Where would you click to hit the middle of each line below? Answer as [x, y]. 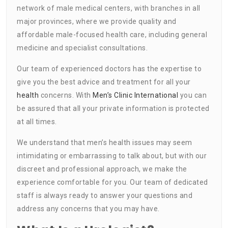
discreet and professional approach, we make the [102, 169]
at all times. [37, 121]
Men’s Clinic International [135, 95]
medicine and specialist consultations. [82, 48]
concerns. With [66, 95]
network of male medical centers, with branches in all [109, 8]
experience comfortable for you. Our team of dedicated [112, 182]
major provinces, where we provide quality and [97, 21]
